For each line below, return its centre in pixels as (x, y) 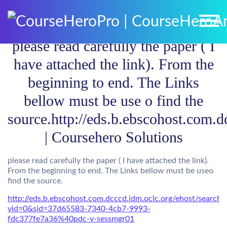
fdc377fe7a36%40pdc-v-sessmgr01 (71, 219)
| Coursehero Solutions (113, 137)
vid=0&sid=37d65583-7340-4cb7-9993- (79, 209)
